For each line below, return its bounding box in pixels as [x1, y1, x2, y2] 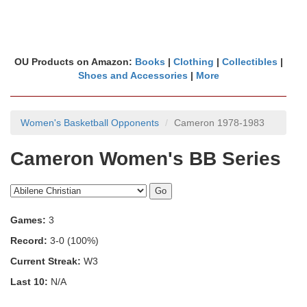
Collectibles [221, 56, 278, 67]
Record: [10, 235, 47, 246]
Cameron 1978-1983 [174, 117, 265, 128]
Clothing [173, 56, 214, 67]
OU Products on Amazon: [14, 56, 135, 67]
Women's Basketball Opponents [21, 117, 159, 128]
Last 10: [10, 276, 48, 287]
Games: [10, 214, 46, 225]
